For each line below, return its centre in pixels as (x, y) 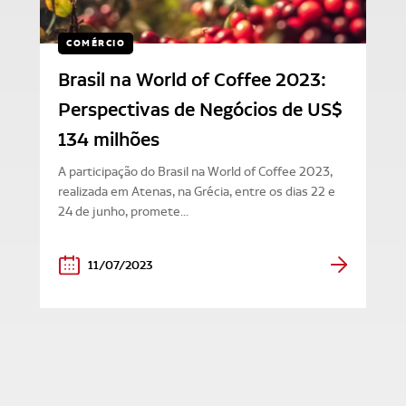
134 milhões (109, 139)
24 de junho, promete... (123, 211)
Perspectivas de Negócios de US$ (200, 109)
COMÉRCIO (96, 43)
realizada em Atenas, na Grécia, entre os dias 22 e (197, 191)
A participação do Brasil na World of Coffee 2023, (195, 171)
